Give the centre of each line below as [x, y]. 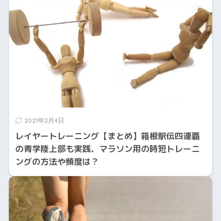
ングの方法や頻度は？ [57, 162]
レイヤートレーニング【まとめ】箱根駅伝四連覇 [107, 136]
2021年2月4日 [44, 121]
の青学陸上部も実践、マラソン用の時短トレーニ [107, 149]
